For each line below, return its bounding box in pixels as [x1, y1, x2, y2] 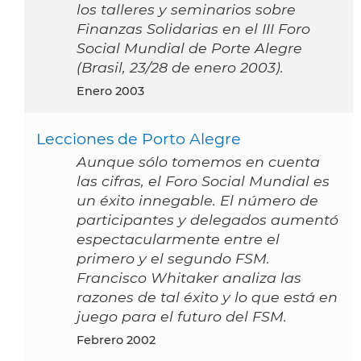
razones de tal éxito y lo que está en [77, 288, 338, 306]
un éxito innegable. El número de [77, 192, 318, 210]
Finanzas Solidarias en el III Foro [77, 20, 310, 38]
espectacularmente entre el [77, 230, 280, 248]
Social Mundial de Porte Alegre [77, 39, 302, 57]
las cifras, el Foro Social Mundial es [77, 172, 330, 190]
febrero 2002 [84, 333, 156, 348]
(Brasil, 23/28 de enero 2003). [77, 59, 284, 77]
